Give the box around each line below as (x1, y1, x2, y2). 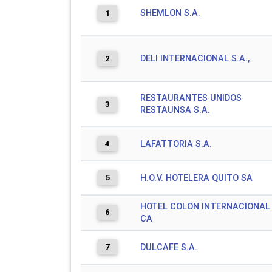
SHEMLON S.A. (140, 7, 200, 18)
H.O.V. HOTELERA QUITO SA (140, 172, 253, 183)
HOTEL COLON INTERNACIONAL (140, 201, 270, 212)
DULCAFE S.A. (140, 242, 197, 253)
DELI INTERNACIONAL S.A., (140, 53, 250, 64)
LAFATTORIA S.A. (140, 138, 212, 149)
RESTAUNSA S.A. (140, 104, 210, 115)
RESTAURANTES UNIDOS (140, 92, 242, 103)
